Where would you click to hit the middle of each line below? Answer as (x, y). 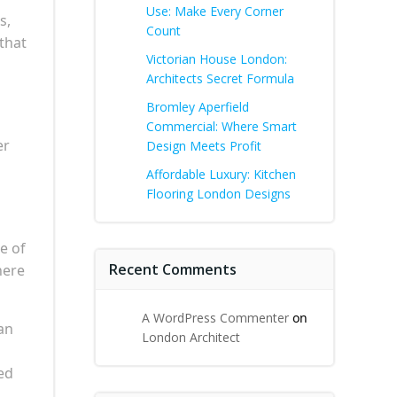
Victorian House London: (217, 59)
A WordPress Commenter (215, 318)
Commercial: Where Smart (222, 126)
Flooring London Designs (218, 194)
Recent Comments (173, 269)
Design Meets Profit (204, 146)
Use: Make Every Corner (215, 11)
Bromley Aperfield (198, 107)
